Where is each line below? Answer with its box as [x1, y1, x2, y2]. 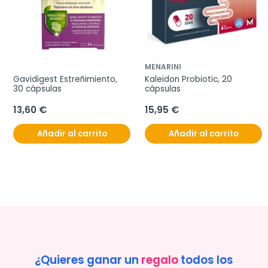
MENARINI [145, 62, 181, 72]
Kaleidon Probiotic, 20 [145, 74, 232, 86]
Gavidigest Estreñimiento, [13, 74, 117, 86]
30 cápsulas [13, 83, 62, 95]
